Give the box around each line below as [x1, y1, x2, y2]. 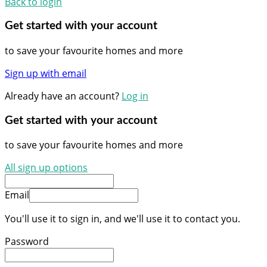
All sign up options [5, 161, 88, 175]
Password [5, 235, 49, 249]
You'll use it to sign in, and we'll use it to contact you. [5, 212, 240, 226]
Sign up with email [5, 67, 86, 80]
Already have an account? [5, 89, 122, 103]
